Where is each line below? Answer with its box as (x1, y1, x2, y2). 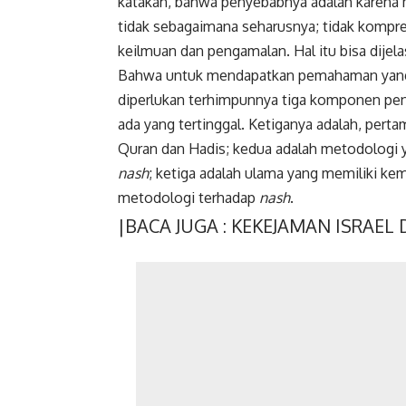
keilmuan (118, 41, 180, 60)
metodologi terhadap (118, 188, 259, 207)
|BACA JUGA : (118, 213, 231, 237)
